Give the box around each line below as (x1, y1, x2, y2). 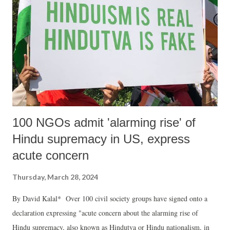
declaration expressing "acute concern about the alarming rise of (12, 207, 198, 218)
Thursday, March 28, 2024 (12, 172, 98, 181)
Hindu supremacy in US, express (12, 131, 190, 146)
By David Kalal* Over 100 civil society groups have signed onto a (12, 193, 207, 203)
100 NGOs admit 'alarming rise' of (12, 115, 196, 129)
